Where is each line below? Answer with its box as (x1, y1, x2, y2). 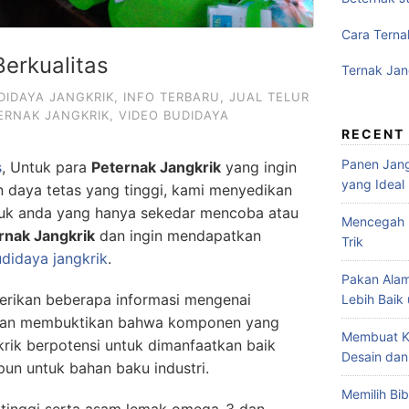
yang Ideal (341, 175, 404, 192)
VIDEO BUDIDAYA (119, 108, 229, 122)
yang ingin (221, 158, 297, 176)
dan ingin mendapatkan (95, 226, 261, 245)
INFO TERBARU (123, 89, 220, 104)
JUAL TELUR (229, 89, 309, 104)
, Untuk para (2, 158, 91, 176)
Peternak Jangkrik (91, 158, 221, 176)
